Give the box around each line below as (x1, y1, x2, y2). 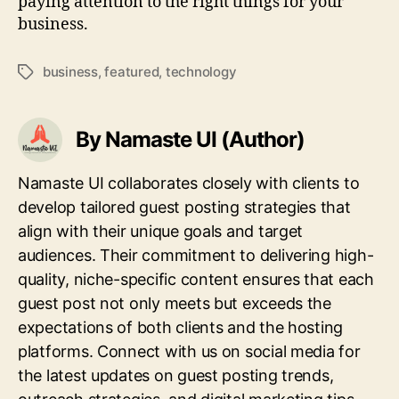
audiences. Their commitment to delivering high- (18, 245, 374, 265)
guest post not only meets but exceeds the (18, 293, 331, 313)
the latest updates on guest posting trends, (18, 365, 334, 385)
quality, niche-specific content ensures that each (18, 269, 374, 289)
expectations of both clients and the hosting (18, 317, 344, 337)
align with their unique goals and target (18, 221, 304, 240)
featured (104, 62, 159, 80)
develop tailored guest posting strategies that (18, 197, 351, 216)
